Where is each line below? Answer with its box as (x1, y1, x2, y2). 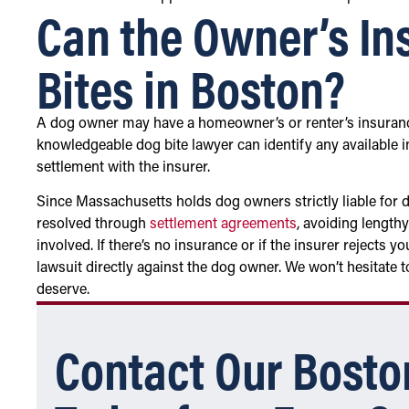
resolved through (37, 216, 150, 232)
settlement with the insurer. (37, 160, 210, 175)
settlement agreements (150, 216, 297, 232)
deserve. (37, 282, 89, 298)
